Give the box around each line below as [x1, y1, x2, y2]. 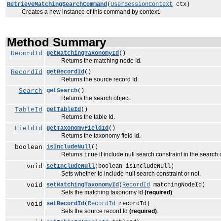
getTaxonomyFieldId [46, 125, 109, 132]
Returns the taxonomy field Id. [46, 132, 141, 139]
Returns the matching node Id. [46, 57, 142, 64]
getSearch [46, 87, 77, 94]
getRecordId [46, 69, 84, 75]
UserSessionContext [110, 1, 173, 8]
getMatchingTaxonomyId [46, 50, 119, 57]
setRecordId [46, 200, 84, 207]
